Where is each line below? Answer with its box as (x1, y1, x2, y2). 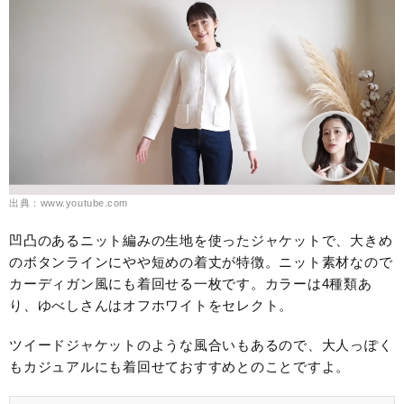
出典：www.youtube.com (9, 197, 128, 209)
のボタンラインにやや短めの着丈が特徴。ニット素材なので (9, 254, 393, 271)
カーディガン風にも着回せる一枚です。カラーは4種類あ (9, 276, 372, 292)
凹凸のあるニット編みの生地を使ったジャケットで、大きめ (9, 233, 393, 249)
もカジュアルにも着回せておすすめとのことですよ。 (9, 359, 350, 375)
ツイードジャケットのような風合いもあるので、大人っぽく (9, 337, 393, 353)
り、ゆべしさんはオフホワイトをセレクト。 (9, 298, 293, 314)
